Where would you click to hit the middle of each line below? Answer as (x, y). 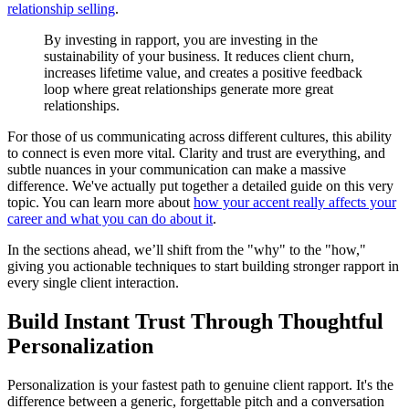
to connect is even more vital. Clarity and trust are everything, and (196, 152)
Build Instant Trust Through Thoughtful (195, 321)
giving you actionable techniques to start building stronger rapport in (203, 266)
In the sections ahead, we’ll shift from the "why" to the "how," (187, 249)
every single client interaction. (93, 282)
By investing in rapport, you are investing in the (181, 39)
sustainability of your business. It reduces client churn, (199, 56)
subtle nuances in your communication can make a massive (177, 169)
